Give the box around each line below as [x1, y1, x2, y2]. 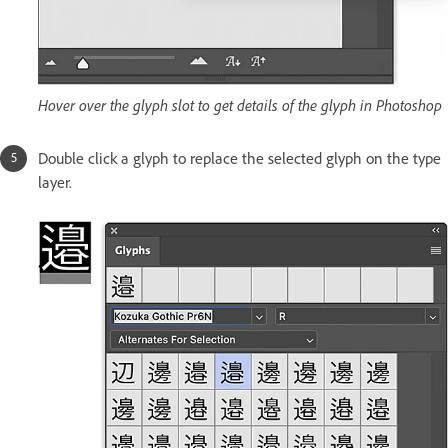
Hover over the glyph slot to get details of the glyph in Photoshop [38, 94, 442, 115]
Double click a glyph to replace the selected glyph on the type [38, 148, 441, 168]
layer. [38, 172, 72, 192]
